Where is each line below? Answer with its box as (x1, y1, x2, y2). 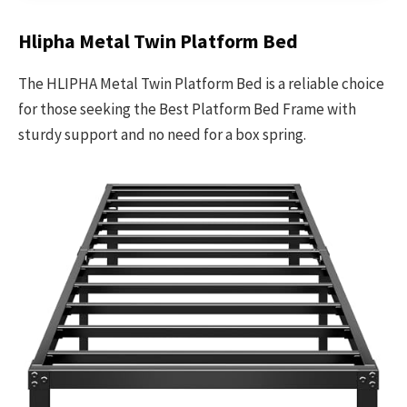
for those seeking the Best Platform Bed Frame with (18, 99, 356, 119)
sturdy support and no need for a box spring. (18, 124, 306, 144)
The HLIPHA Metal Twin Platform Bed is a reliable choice (18, 74, 384, 94)
